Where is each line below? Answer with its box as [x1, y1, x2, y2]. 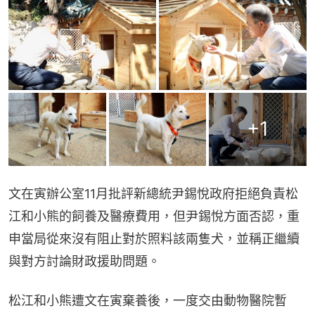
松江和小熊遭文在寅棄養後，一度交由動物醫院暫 [8, 292, 287, 308]
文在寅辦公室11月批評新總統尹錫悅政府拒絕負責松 [8, 186, 298, 201]
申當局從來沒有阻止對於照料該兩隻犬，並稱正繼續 [8, 231, 300, 246]
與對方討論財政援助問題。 [8, 253, 160, 269]
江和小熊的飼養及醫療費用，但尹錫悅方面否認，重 [8, 208, 300, 224]
